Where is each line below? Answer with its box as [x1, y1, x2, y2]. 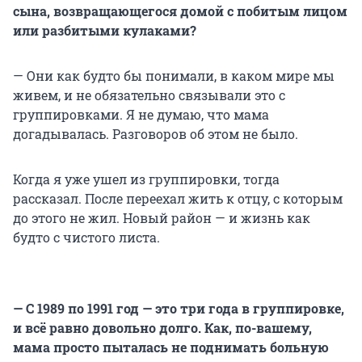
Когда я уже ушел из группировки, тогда [13, 170, 280, 188]
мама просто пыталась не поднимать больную [13, 339, 329, 356]
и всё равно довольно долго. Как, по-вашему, [13, 319, 312, 337]
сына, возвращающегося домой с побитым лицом [13, 2, 347, 20]
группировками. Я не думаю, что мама [13, 106, 269, 124]
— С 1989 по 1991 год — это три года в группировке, [13, 300, 344, 318]
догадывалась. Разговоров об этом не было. [13, 125, 298, 143]
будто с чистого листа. [13, 229, 160, 246]
